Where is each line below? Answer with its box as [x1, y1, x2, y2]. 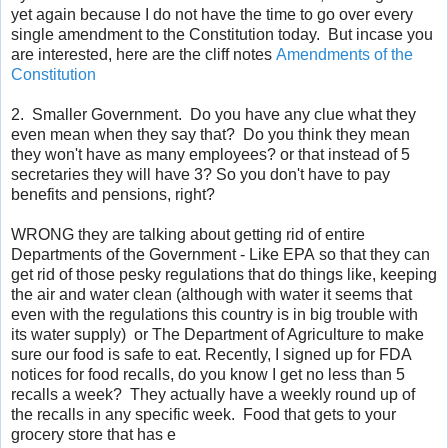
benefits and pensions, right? [11, 185, 223, 203]
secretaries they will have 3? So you [11, 165, 270, 183]
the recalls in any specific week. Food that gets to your [11, 405, 396, 423]
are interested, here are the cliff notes [11, 45, 276, 63]
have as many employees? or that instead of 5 [82, 145, 410, 163]
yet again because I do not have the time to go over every [11, 5, 413, 23]
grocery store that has [11, 425, 167, 443]
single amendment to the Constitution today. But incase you [11, 25, 433, 43]
